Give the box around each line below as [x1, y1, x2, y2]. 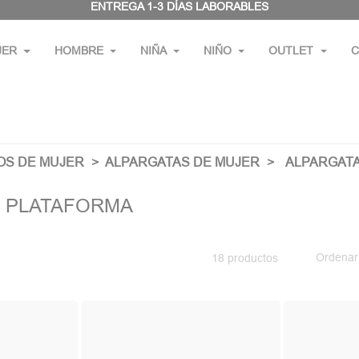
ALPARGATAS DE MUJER [104, 155, 260, 169]
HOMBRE [54, 44, 103, 57]
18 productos [211, 252, 278, 264]
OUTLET [268, 44, 314, 57]
